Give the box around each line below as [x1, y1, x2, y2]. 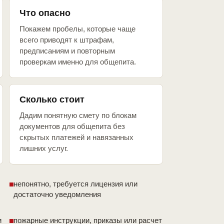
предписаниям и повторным [19, 46, 115, 55]
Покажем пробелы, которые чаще [19, 24, 135, 33]
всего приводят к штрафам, [19, 35, 114, 44]
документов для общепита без [19, 122, 125, 131]
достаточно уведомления [13, 190, 101, 199]
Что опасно [19, 8, 70, 18]
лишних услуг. [19, 144, 68, 153]
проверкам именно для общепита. [19, 57, 136, 66]
